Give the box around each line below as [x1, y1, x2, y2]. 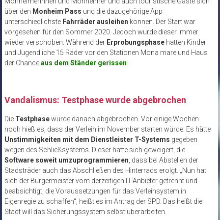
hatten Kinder [164, 38, 206, 46]
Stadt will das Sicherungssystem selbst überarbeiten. [4, 207, 166, 216]
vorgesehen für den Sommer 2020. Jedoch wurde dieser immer [4, 27, 198, 36]
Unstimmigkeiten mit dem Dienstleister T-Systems [4, 135, 170, 143]
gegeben [169, 135, 197, 143]
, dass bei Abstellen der [128, 156, 198, 164]
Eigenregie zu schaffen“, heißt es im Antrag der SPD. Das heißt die [4, 197, 202, 205]
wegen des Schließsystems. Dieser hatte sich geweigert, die [4, 145, 185, 154]
